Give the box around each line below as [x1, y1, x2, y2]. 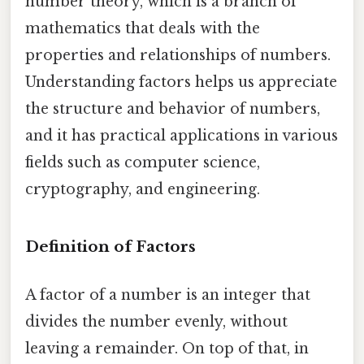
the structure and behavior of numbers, [25, 100, 320, 119]
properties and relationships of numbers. [25, 46, 331, 65]
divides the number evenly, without [25, 313, 288, 331]
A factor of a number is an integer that [25, 286, 310, 305]
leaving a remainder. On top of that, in [25, 340, 309, 358]
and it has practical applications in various [25, 127, 338, 145]
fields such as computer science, [25, 154, 260, 172]
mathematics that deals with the [25, 19, 260, 38]
